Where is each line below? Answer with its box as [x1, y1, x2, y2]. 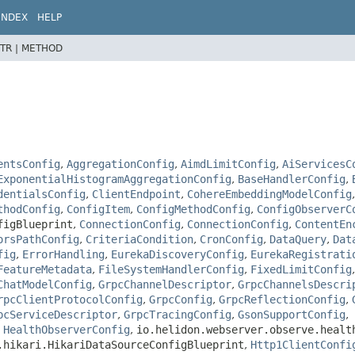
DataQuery [269, 232, 326, 246]
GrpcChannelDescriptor [98, 277, 231, 291]
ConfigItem [67, 202, 130, 216]
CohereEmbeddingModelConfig [187, 187, 352, 200]
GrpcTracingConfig [124, 307, 231, 321]
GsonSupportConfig [238, 307, 345, 321]
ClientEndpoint [92, 187, 181, 200]
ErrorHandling [22, 247, 105, 261]
